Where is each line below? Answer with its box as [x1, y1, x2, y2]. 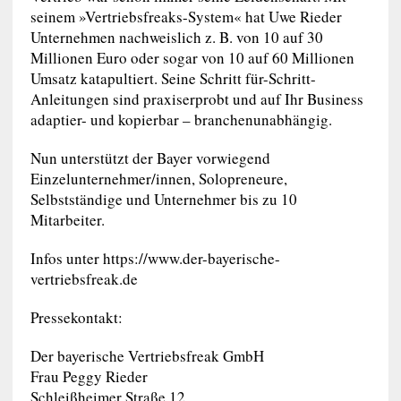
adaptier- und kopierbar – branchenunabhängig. [30, 109, 332, 130]
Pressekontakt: [30, 307, 123, 328]
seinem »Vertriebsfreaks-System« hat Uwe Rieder [30, 6, 342, 27]
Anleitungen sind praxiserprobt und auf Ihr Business [30, 89, 363, 109]
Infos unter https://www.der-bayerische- [30, 248, 280, 269]
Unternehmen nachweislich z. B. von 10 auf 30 [30, 27, 323, 47]
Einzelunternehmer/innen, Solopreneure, [30, 168, 287, 189]
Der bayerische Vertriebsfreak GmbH [30, 346, 264, 366]
